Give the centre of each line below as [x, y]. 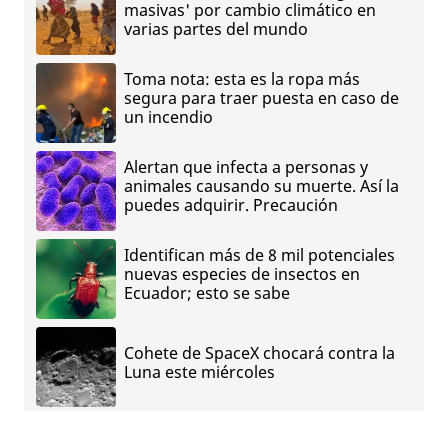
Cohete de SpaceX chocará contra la [259, 352]
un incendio [168, 117]
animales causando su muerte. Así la [261, 186]
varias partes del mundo [216, 29]
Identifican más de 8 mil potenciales [259, 255]
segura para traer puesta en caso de [261, 98]
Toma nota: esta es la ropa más [242, 79]
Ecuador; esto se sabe [207, 293]
